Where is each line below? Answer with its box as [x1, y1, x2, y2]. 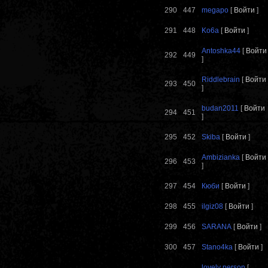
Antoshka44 [202, 47, 240, 56]
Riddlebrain [202, 75, 240, 84]
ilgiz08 [202, 202, 223, 211]
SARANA [202, 223, 232, 232]
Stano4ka [202, 243, 233, 252]
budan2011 [202, 104, 239, 113]
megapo [202, 6, 229, 15]
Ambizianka [202, 153, 240, 162]
